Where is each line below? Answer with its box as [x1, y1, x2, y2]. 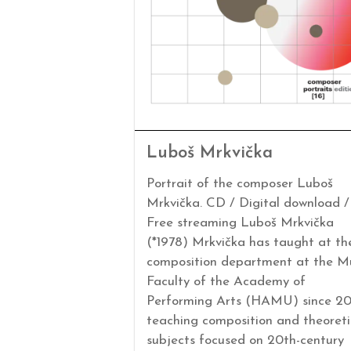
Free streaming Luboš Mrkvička [147, 215, 334, 230]
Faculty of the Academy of [147, 274, 306, 288]
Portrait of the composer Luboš [147, 176, 333, 190]
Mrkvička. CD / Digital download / [147, 196, 349, 210]
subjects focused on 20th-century [147, 333, 344, 347]
